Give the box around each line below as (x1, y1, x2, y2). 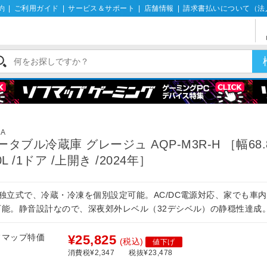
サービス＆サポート (68, 4, 135, 13)
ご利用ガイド (14, 4, 59, 13)
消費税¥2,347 (68, 248, 115, 257)
